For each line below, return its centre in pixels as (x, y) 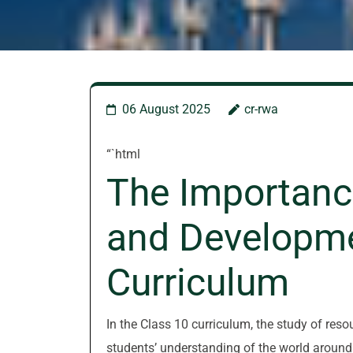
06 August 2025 (166, 109)
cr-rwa (261, 109)
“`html (123, 154)
